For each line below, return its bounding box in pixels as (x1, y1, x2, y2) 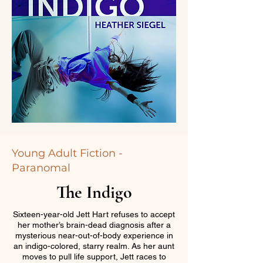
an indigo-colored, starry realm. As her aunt (14, 241, 174, 251)
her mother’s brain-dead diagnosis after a (17, 220, 171, 230)
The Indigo (56, 181, 132, 203)
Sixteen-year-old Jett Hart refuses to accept (13, 210, 175, 219)
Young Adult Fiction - (12, 147, 123, 160)
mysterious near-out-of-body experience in (15, 231, 173, 240)
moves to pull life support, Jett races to (22, 252, 166, 261)
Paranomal (12, 161, 70, 174)
